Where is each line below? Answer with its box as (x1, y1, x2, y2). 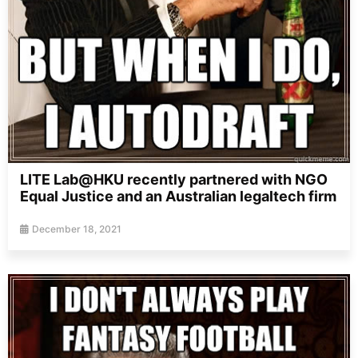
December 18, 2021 (32, 222, 121, 235)
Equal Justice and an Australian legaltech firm (20, 187, 336, 205)
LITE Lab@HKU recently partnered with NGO (20, 170, 328, 188)
